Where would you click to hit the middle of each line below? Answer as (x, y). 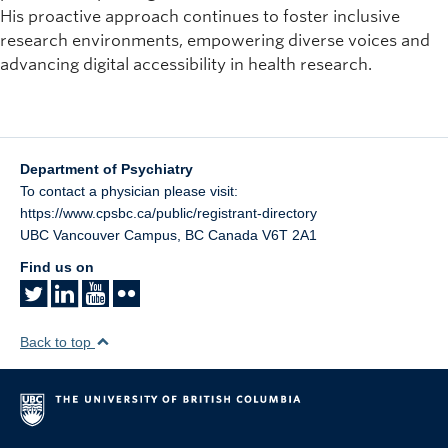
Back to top (57, 342)
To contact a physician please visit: (129, 191)
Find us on (57, 267)
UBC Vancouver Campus (98, 235)
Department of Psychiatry (106, 169)
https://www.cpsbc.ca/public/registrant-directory (168, 213)
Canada (233, 235)
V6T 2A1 (289, 235)
